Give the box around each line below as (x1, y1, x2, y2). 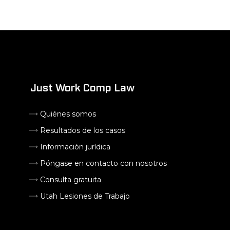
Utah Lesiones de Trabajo (40, 191, 130, 201)
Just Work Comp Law (30, 84, 135, 93)
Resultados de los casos (40, 126, 125, 135)
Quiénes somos (40, 109, 96, 119)
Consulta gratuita (40, 175, 101, 184)
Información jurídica (40, 142, 110, 151)
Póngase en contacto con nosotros (40, 159, 167, 168)
